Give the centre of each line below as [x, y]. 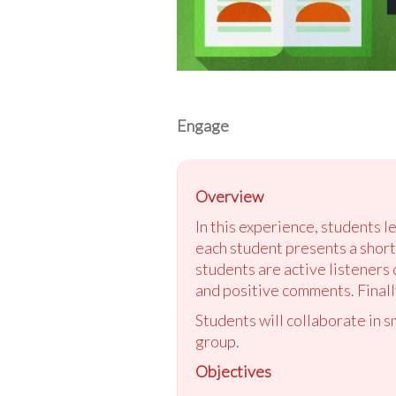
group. [217, 341]
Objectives [233, 371]
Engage [202, 125]
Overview [229, 196]
